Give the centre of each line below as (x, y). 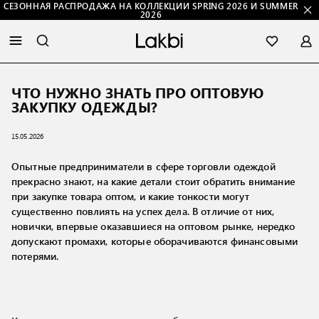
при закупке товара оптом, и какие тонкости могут (130, 196)
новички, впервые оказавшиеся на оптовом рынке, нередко (153, 226)
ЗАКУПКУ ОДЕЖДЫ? (84, 106)
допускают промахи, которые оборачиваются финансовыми (155, 241)
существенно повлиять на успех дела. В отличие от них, (143, 211)
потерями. (35, 256)
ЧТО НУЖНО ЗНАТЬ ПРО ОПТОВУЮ (138, 92)
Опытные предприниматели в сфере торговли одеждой (143, 166)
